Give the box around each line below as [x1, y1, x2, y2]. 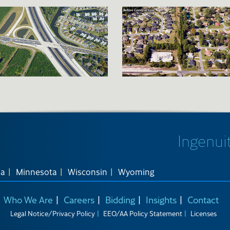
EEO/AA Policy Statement [103, 208, 182, 218]
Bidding [105, 193, 135, 205]
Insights [146, 193, 177, 205]
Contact [187, 193, 219, 205]
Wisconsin [68, 165, 107, 177]
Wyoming [118, 165, 155, 177]
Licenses [190, 208, 217, 218]
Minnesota [16, 165, 57, 177]
